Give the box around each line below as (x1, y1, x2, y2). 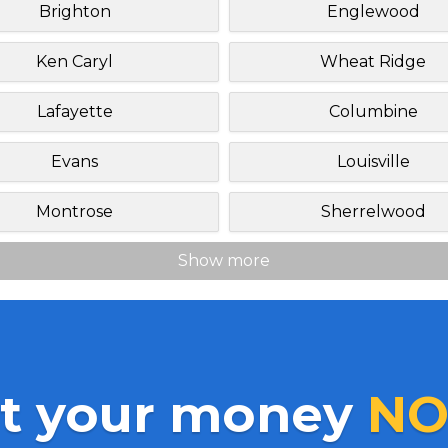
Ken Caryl (36, 51, 114, 71)
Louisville (336, 151, 410, 171)
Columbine (328, 101, 418, 121)
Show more (178, 250, 270, 270)
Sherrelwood (320, 201, 426, 221)
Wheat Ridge (320, 51, 427, 71)
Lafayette (36, 101, 113, 121)
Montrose (36, 201, 114, 221)
